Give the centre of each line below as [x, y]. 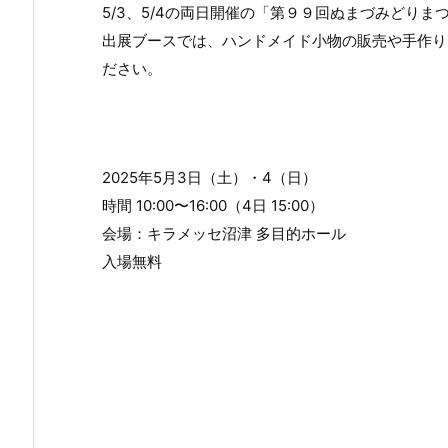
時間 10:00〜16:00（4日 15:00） [213, 206]
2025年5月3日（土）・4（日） [209, 178]
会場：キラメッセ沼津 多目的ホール [224, 234]
